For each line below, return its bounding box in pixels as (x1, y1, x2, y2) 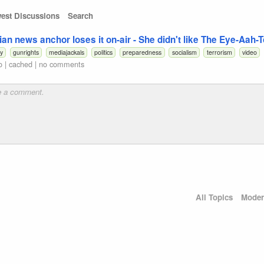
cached (9, 58, 33, 70)
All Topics (195, 191, 233, 203)
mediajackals (49, 47, 84, 57)
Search (68, 10, 93, 22)
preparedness (123, 47, 162, 57)
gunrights (12, 47, 39, 57)
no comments (39, 58, 85, 70)
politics (94, 47, 113, 57)
